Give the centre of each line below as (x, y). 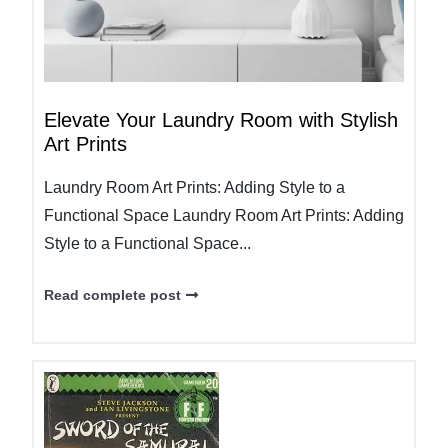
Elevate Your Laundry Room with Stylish (221, 120)
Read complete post (112, 295)
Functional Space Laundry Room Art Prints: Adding (224, 215)
